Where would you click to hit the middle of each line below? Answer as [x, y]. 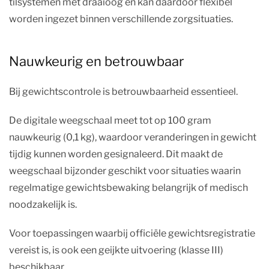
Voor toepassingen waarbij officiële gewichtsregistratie [132, 233]
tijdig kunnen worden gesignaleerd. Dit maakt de [116, 154]
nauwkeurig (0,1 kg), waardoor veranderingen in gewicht [133, 137]
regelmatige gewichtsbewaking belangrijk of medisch [128, 187]
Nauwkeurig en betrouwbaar [96, 61]
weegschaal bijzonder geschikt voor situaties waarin [125, 171]
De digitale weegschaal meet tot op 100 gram [110, 120]
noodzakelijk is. [43, 204]
